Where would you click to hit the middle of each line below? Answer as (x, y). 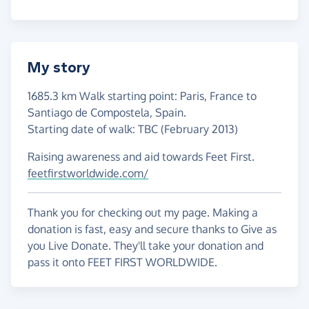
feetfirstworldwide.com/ (88, 173)
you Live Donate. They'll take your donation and (146, 246)
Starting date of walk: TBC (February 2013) (133, 129)
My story (59, 68)
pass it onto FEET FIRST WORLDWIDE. (122, 262)
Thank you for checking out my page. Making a (143, 213)
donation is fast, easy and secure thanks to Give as (152, 229)
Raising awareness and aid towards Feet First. (141, 157)
